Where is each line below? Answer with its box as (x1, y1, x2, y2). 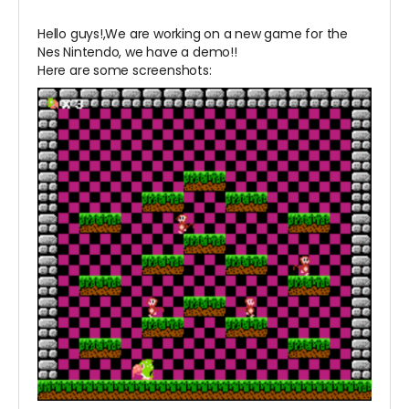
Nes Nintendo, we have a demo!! (37, 43, 237, 62)
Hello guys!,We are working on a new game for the (37, 25, 348, 44)
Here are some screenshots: (37, 61, 212, 80)
